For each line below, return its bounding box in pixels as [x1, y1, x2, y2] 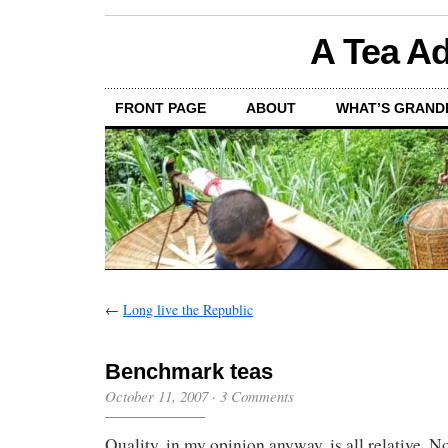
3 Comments [220, 386, 294, 406]
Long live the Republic [123, 300, 253, 319]
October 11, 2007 [105, 386, 208, 406]
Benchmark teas [105, 359, 273, 384]
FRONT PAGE [115, 100, 206, 116]
